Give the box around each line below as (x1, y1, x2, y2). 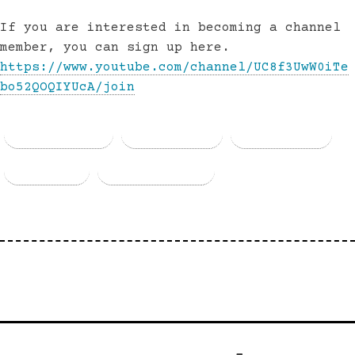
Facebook (38, 127, 101, 142)
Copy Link (132, 163, 203, 178)
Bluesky (265, 127, 320, 142)
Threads (155, 127, 211, 142)
